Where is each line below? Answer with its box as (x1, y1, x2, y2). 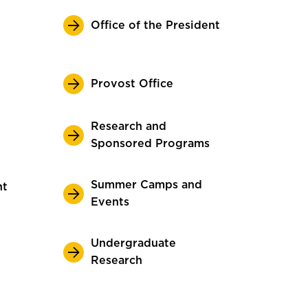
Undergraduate (91, 238, 176, 249)
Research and (91, 121, 166, 132)
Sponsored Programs (91, 138, 210, 149)
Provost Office (91, 78, 173, 89)
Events (91, 197, 129, 208)
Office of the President (91, 19, 220, 31)
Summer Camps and (91, 179, 202, 190)
